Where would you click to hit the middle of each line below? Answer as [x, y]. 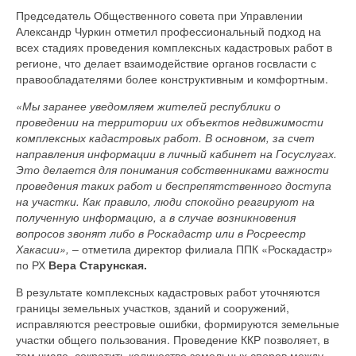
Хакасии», [43, 248]
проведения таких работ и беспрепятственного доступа [174, 185]
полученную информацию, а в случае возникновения [156, 217]
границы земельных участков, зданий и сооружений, [153, 307]
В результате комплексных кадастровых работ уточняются [168, 291]
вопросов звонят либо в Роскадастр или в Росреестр [161, 232]
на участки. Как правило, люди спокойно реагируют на [165, 201]
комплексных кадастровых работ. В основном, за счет [165, 137]
